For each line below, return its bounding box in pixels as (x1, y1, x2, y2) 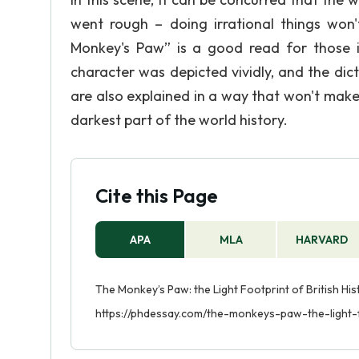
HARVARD (296, 232, 349, 247)
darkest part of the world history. (71, 111, 288, 129)
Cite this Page (95, 184, 218, 208)
